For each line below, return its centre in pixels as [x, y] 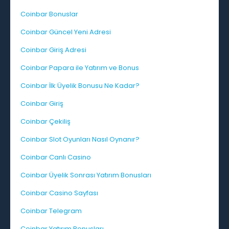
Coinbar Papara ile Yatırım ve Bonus [80, 68]
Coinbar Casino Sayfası [59, 193]
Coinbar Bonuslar [49, 14]
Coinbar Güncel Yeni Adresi [66, 32]
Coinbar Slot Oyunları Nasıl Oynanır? [80, 140]
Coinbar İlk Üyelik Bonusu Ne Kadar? [80, 86]
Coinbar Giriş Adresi [53, 50]
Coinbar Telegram [51, 211]
